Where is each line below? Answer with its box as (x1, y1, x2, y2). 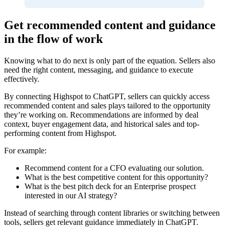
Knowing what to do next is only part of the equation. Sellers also (4, 56, 215, 65)
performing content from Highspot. (4, 128, 117, 138)
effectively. (4, 74, 39, 83)
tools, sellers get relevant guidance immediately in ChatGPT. (4, 217, 198, 226)
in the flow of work (4, 32, 103, 45)
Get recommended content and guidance (4, 18, 216, 32)
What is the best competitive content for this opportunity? (25, 172, 208, 181)
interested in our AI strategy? (25, 191, 117, 200)
